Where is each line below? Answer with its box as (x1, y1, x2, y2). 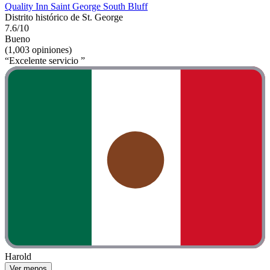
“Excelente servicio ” (5, 55, 85, 66)
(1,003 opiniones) (5, 45, 72, 55)
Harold (5, 251, 31, 262)
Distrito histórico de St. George (5, 12, 123, 23)
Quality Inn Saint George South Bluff (5, 1, 148, 12)
